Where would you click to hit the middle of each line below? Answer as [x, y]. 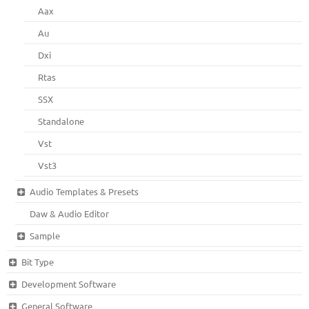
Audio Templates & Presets [84, 192]
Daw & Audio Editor [70, 214]
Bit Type [37, 262]
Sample [44, 236]
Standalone [61, 121]
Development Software [68, 284]
